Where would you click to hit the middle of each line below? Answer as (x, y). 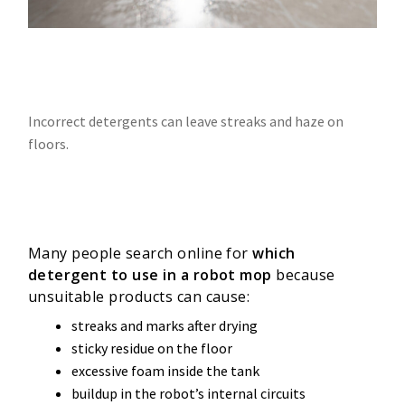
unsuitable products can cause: (139, 297)
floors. (48, 144)
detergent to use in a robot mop (150, 275)
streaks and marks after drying (165, 326)
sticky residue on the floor (152, 348)
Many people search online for (141, 254)
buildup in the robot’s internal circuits (188, 394)
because (303, 275)
